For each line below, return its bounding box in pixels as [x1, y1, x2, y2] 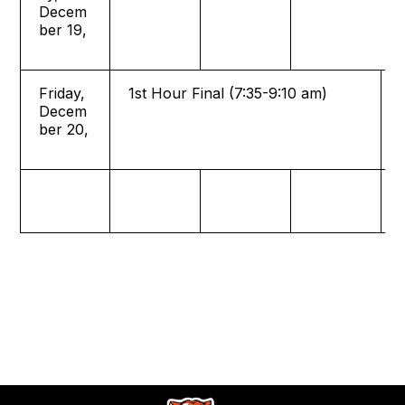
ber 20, [39, 120, 89, 138]
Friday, [39, 84, 86, 102]
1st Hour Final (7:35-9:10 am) [128, 84, 328, 102]
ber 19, [39, 21, 88, 39]
